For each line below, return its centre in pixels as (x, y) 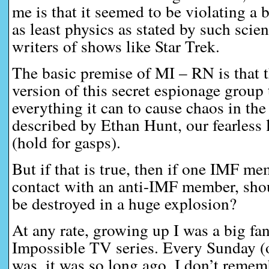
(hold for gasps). (66, 142)
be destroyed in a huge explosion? (124, 203)
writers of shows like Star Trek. (116, 46)
